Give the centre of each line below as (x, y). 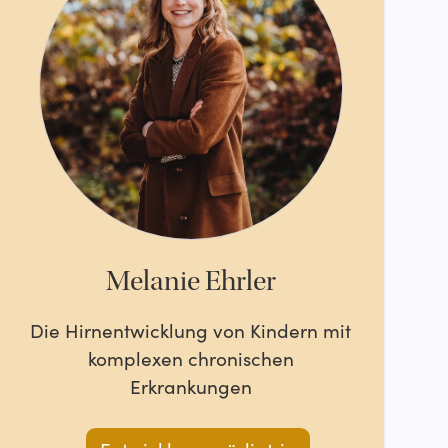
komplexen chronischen (190, 357)
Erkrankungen (190, 385)
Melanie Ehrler (190, 282)
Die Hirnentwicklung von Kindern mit (191, 329)
